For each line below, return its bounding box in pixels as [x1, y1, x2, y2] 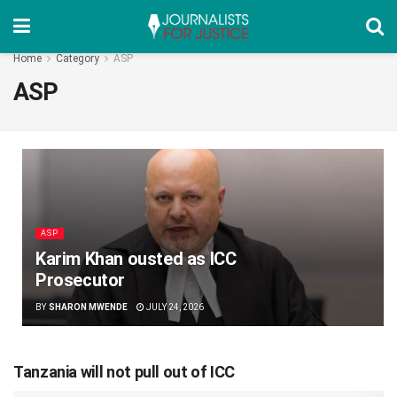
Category [56, 52, 99, 65]
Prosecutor [35, 269, 125, 291]
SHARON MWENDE [48, 302, 128, 312]
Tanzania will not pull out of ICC [13, 362, 236, 381]
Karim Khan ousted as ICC [35, 248, 237, 269]
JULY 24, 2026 [144, 302, 204, 312]
